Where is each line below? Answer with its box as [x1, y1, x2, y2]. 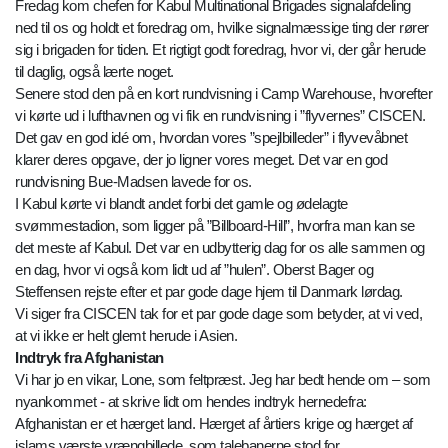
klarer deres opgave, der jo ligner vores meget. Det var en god [15, 151, 387, 169]
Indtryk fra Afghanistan [15, 349, 164, 367]
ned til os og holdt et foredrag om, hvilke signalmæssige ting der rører [15, 19, 429, 37]
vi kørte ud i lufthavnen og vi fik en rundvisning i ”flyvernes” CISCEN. [15, 107, 426, 125]
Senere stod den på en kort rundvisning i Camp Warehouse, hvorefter [15, 85, 432, 103]
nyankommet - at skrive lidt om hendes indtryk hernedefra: [15, 393, 367, 411]
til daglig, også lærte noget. [15, 63, 174, 81]
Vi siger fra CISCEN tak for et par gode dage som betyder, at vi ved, [15, 305, 422, 323]
